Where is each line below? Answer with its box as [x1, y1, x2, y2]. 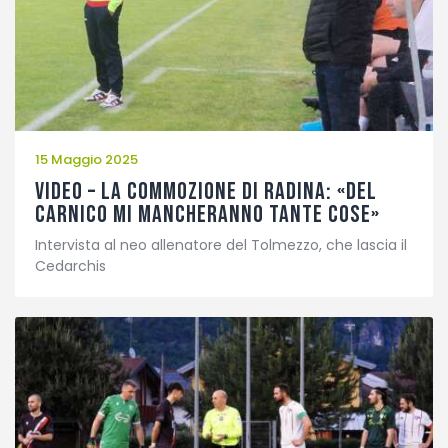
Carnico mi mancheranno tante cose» [35, 200, 380, 230]
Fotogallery [35, 14, 130, 34]
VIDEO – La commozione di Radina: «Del [35, 177, 377, 207]
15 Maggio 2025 [35, 150, 138, 170]
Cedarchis [35, 255, 106, 276]
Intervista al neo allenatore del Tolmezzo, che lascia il [35, 234, 407, 255]
